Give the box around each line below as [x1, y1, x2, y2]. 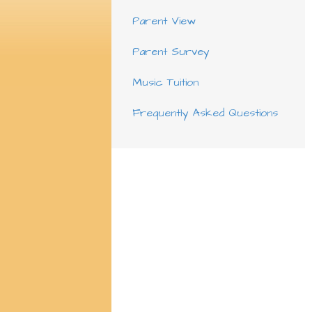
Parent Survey [132, 44, 210, 59]
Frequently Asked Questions [132, 105, 278, 120]
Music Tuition [132, 75, 198, 90]
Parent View [132, 13, 196, 29]
